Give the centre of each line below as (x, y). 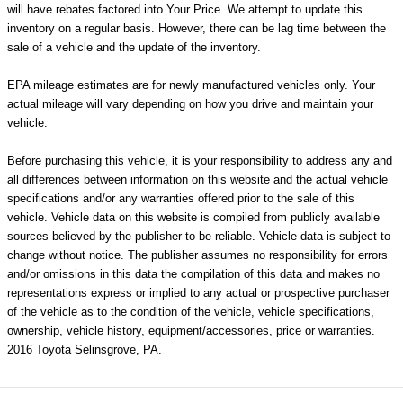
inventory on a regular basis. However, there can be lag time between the (197, 29)
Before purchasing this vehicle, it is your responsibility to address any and (200, 161)
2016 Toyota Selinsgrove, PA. (85, 350)
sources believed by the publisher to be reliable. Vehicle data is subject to (199, 237)
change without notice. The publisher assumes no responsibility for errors (197, 255)
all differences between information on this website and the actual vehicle (197, 180)
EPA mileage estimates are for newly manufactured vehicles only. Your (191, 85)
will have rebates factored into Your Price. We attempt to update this (185, 10)
